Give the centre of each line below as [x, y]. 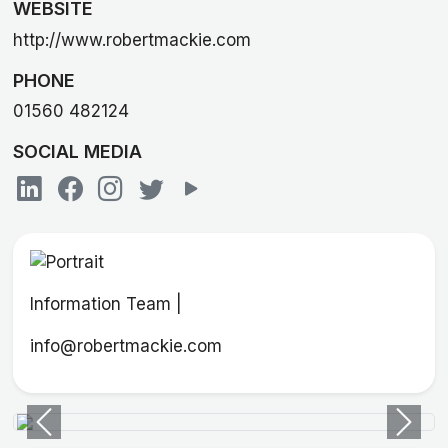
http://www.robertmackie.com [131, 39]
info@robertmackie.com [125, 346]
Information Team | [105, 304]
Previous [77, 432]
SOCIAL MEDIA [77, 152]
